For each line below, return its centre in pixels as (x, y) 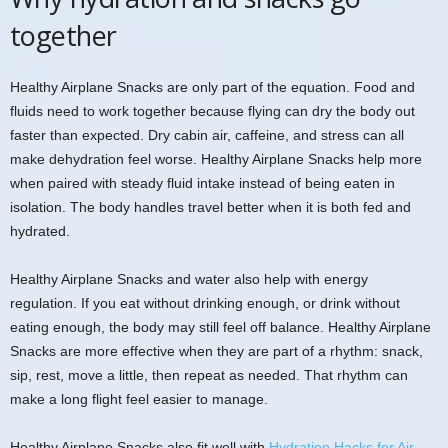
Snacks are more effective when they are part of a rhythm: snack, (216, 350)
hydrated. (40, 230)
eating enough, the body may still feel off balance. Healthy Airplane (220, 326)
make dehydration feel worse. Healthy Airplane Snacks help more (216, 158)
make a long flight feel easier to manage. (139, 398)
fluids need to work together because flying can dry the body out (212, 110)
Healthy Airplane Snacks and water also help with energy (189, 278)
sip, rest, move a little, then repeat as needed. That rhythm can (209, 374)
